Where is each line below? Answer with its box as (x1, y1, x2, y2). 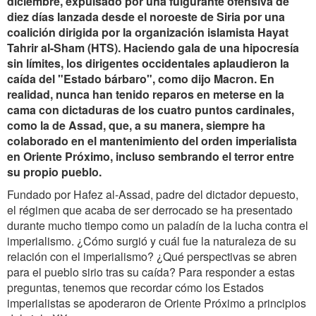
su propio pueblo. (7, 164, 102, 180)
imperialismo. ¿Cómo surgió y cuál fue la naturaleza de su (7, 233, 296, 249)
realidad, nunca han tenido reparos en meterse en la (7, 86, 284, 102)
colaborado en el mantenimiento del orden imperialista (7, 133, 297, 149)
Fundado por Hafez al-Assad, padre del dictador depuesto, (7, 186, 298, 202)
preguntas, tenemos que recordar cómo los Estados (7, 279, 264, 296)
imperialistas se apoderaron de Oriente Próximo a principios (7, 295, 306, 311)
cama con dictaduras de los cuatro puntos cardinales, (7, 102, 294, 118)
